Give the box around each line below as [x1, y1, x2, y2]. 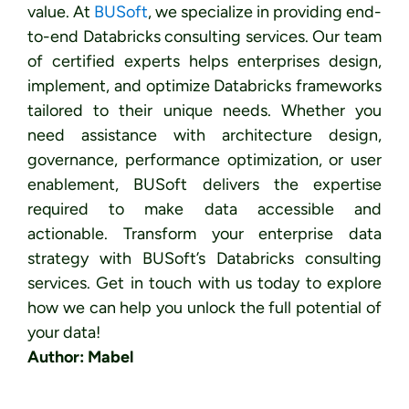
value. [27, 2, 69, 23]
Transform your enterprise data [122, 224, 382, 245]
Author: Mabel [27, 347, 133, 368]
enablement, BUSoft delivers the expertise [27, 174, 382, 195]
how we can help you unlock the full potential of [27, 298, 382, 319]
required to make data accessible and [27, 199, 382, 220]
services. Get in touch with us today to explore [27, 273, 382, 294]
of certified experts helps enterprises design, [27, 51, 382, 72]
